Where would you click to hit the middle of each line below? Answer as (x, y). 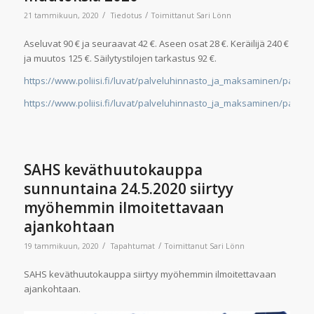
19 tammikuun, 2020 (61, 246)
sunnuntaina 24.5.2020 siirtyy (128, 189)
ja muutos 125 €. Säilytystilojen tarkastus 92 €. (120, 58)
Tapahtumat (132, 246)
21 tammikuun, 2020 (61, 15)
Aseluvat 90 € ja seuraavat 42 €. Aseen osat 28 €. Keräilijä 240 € (156, 43)
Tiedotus (126, 15)
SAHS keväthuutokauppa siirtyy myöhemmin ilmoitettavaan (150, 274)
